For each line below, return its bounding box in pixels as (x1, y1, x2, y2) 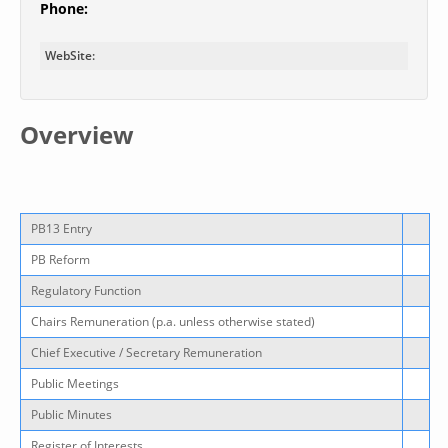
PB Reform (31, 251, 90, 268)
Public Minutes (31, 406, 112, 423)
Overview (20, 118, 134, 151)
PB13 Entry (31, 220, 92, 237)
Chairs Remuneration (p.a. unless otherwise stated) (31, 313, 315, 330)
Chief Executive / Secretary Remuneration (31, 344, 262, 361)
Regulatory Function (31, 282, 141, 299)
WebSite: (45, 47, 95, 64)
